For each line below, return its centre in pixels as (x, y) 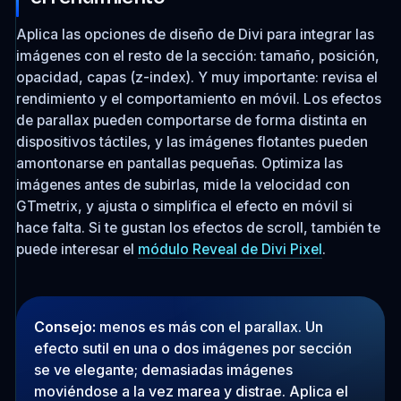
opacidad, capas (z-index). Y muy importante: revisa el (196, 77)
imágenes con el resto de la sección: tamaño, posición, (197, 56)
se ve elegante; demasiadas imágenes (163, 369)
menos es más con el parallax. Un (209, 326)
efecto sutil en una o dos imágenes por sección (192, 348)
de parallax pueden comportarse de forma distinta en (191, 120)
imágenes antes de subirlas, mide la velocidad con (183, 185)
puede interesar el (77, 249)
